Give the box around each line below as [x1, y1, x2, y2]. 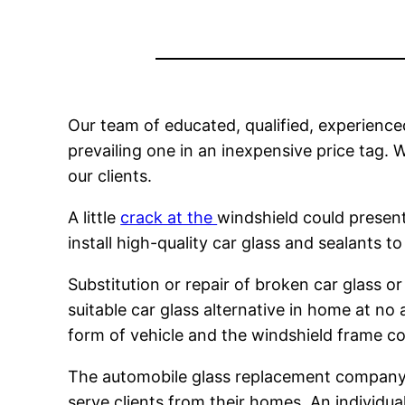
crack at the [120, 208, 218, 228]
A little [68, 208, 121, 228]
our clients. [68, 166, 153, 186]
